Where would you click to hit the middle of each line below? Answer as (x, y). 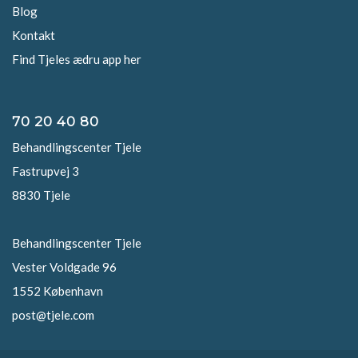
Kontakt (34, 36)
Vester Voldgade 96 (64, 267)
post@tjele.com (53, 315)
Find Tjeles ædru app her (77, 60)
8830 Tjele (41, 195)
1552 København (58, 291)
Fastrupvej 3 (46, 171)
